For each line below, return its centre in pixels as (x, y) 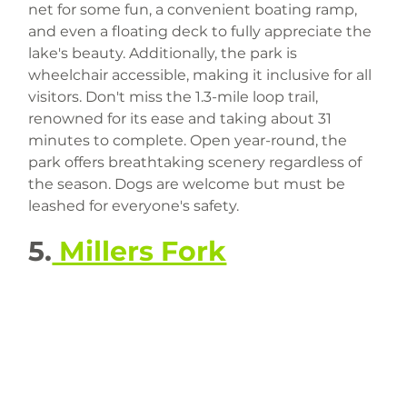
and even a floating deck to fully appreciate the (202, 32)
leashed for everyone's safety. (134, 206)
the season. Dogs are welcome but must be (189, 184)
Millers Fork (139, 252)
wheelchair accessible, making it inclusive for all (202, 75)
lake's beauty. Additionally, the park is (165, 54)
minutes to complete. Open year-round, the (190, 141)
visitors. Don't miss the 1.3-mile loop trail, (175, 97)
